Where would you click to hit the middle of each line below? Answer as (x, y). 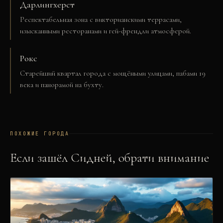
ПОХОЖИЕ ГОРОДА (40, 134)
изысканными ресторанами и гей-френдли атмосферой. (106, 31)
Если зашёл (40, 158)
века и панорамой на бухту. (62, 85)
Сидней (92, 158)
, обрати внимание (161, 158)
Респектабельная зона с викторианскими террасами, (101, 19)
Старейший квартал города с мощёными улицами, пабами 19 (113, 73)
